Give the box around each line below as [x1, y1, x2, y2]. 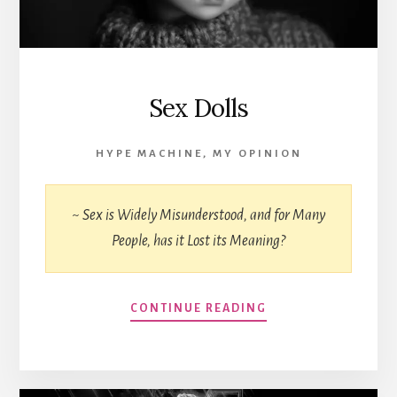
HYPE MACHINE [95, 148, 203, 160]
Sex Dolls [149, 92, 248, 125]
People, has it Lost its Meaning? [112, 233, 285, 250]
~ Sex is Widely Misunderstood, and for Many [72, 207, 325, 224]
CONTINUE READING [130, 302, 267, 315]
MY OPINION [212, 148, 302, 160]
